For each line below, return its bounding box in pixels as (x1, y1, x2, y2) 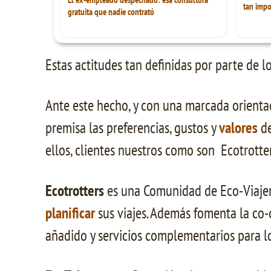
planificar (45, 203, 95, 223)
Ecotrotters (45, 180, 107, 200)
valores (219, 117, 258, 137)
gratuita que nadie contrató (68, 5, 154, 18)
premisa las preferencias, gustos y (45, 117, 219, 137)
